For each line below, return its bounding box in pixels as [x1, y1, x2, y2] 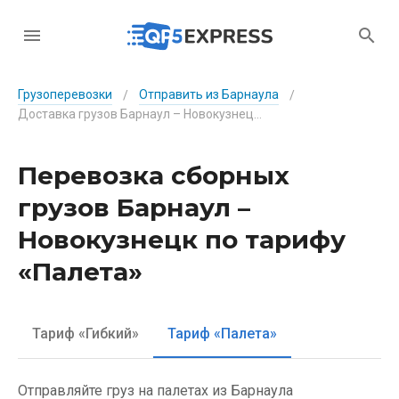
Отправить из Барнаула [139, 87, 279, 102]
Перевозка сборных [18, 160, 289, 191]
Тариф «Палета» [167, 324, 277, 342]
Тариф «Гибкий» [32, 324, 139, 342]
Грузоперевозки [18, 87, 112, 102]
